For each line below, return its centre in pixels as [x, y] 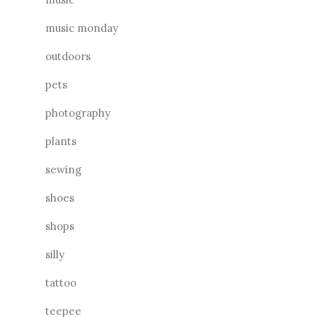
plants [61, 141]
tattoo [61, 282]
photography [78, 113]
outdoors [68, 56]
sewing [63, 169]
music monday [82, 28]
